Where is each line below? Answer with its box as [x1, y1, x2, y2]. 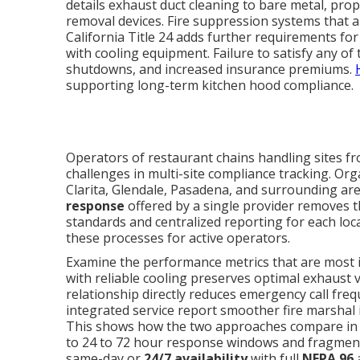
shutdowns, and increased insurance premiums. [66, 60, 355, 78]
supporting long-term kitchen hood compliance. [66, 76, 354, 94]
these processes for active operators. [66, 229, 290, 247]
